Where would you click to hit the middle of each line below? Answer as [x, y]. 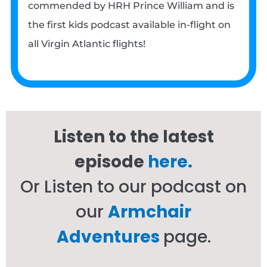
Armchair [150, 212]
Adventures [108, 237]
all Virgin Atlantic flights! [87, 44]
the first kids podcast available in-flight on [130, 25]
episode [111, 162]
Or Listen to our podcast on [133, 187]
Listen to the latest [133, 136]
